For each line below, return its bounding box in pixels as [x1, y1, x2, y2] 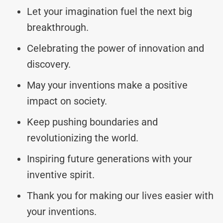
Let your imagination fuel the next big [27, 5, 192, 17]
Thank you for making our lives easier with [27, 189, 214, 202]
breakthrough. [27, 21, 89, 33]
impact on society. [27, 95, 107, 107]
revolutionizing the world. [27, 131, 138, 144]
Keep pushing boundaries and [27, 115, 158, 128]
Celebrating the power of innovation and [27, 42, 204, 54]
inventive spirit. [27, 168, 95, 181]
